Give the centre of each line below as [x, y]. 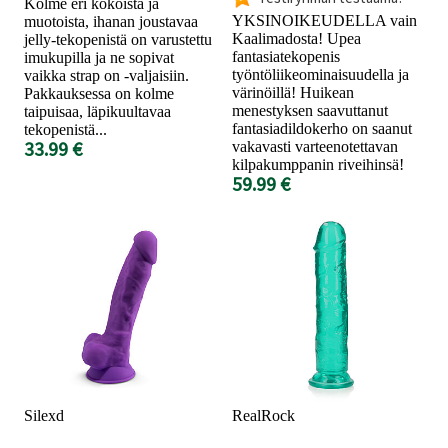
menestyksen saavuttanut [310, 110]
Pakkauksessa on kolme [99, 93]
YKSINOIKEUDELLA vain [324, 20]
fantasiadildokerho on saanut [322, 128]
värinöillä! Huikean [293, 92]
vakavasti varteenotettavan [315, 146]
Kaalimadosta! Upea [296, 38]
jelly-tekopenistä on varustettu [118, 39]
